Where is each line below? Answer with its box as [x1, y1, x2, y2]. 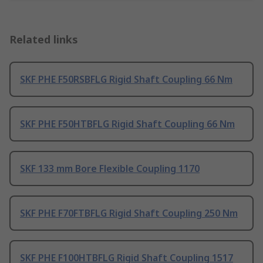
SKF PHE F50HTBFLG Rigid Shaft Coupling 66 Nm [20, 117, 235, 131]
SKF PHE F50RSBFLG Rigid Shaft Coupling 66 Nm [20, 73, 232, 86]
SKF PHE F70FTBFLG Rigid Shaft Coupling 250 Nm [20, 207, 238, 220]
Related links [9, 32, 78, 47]
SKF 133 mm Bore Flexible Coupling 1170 [20, 162, 200, 176]
